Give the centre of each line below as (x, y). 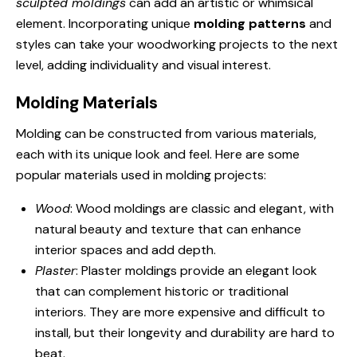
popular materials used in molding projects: (141, 175)
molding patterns (250, 24)
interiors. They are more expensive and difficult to (180, 312)
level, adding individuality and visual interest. (143, 65)
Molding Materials (87, 103)
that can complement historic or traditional (162, 291)
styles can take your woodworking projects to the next (177, 44)
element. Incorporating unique (105, 24)
